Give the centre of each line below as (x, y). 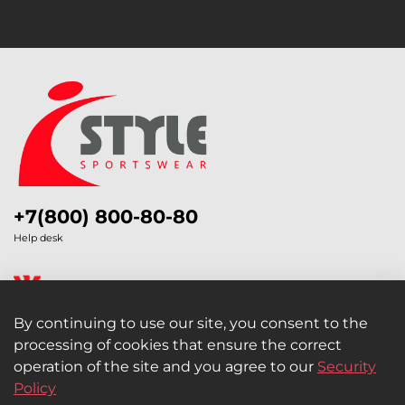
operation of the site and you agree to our (165, 367)
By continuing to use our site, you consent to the (191, 324)
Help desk (38, 238)
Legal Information (87, 360)
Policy (35, 389)
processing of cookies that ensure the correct (178, 345)
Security (347, 367)
